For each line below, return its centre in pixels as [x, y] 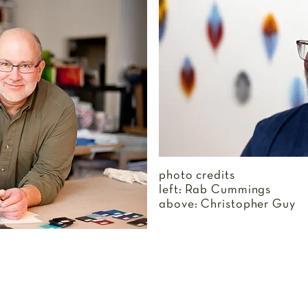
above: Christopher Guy [227, 205]
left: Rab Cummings [215, 190]
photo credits [197, 176]
